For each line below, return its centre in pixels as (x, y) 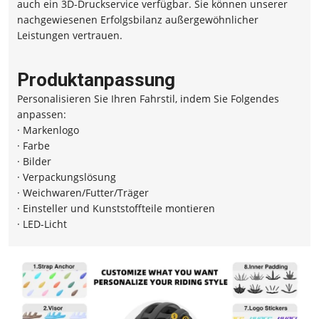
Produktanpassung (96, 80)
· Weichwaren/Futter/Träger (83, 193)
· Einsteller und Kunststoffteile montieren (116, 209)
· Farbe (33, 146)
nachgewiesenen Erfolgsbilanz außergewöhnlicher (138, 20)
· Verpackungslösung (67, 177)
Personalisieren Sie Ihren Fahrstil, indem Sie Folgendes (148, 99)
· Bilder (34, 162)
